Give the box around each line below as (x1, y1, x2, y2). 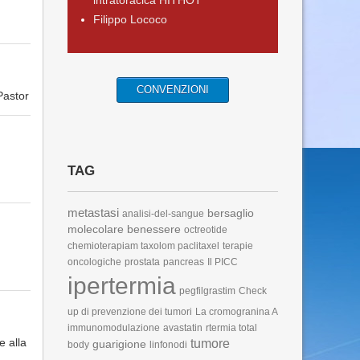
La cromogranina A (194, 306, 278, 317)
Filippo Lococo (92, 13, 167, 26)
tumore (190, 337, 230, 350)
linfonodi (149, 339, 187, 350)
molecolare (67, 223, 124, 235)
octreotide (183, 224, 227, 235)
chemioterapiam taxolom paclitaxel (67, 240, 219, 252)
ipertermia (67, 272, 176, 299)
